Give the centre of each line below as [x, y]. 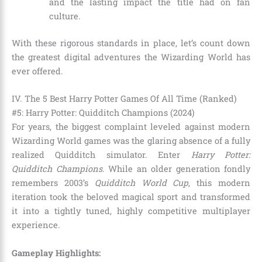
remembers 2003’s [53, 183]
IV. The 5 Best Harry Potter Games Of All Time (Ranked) [124, 99]
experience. [36, 225]
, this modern [220, 183]
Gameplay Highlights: [56, 253]
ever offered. [37, 71]
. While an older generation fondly [176, 169]
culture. [65, 16]
